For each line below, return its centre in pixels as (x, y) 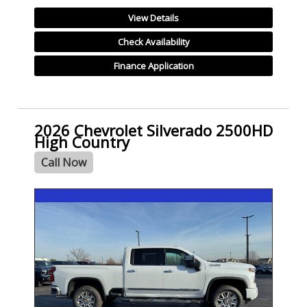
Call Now (64, 162)
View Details (153, 18)
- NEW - (51, 197)
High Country (82, 142)
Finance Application (153, 66)
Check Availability (153, 42)
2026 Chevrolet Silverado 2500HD (153, 130)
